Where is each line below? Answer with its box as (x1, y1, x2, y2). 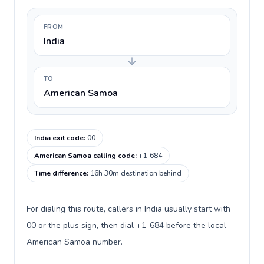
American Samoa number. (27, 236, 123, 247)
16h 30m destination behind (90, 169, 181, 178)
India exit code (34, 133, 84, 143)
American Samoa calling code (34, 151, 135, 160)
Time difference (34, 169, 87, 178)
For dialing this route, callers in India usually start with (27, 203, 230, 214)
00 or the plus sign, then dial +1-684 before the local (27, 220, 226, 231)
